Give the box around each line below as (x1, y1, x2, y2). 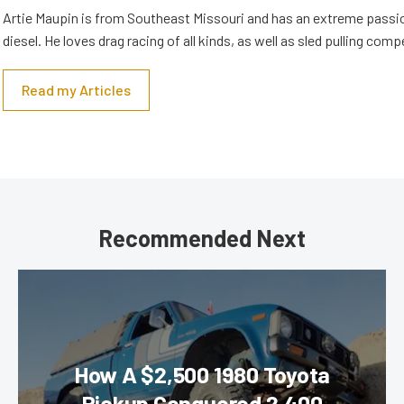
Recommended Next (98, 224, 306, 252)
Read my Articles (22, 81, 131, 99)
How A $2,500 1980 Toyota (73, 361, 331, 389)
